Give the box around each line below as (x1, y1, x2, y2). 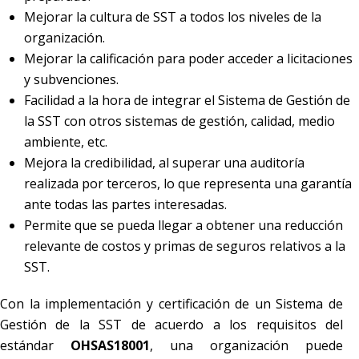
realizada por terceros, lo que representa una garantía (24, 174, 352, 192)
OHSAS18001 (71, 336, 150, 354)
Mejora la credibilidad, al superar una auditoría (24, 153, 305, 171)
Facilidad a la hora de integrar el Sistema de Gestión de (24, 91, 350, 109)
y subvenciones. (24, 70, 119, 88)
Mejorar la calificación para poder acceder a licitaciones (24, 49, 353, 67)
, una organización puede (150, 336, 343, 354)
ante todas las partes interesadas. (24, 195, 227, 213)
